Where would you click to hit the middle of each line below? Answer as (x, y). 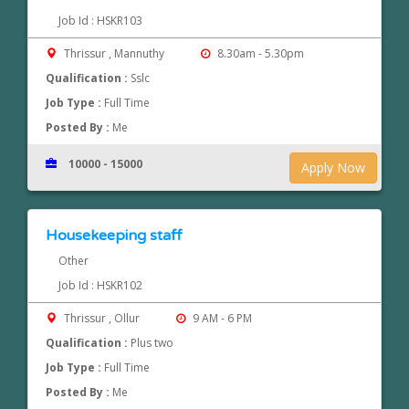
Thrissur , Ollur (102, 319)
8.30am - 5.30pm (259, 54)
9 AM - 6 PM (220, 319)
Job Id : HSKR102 (100, 286)
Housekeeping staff (114, 236)
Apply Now (334, 168)
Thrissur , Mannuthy (115, 54)
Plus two (152, 343)
